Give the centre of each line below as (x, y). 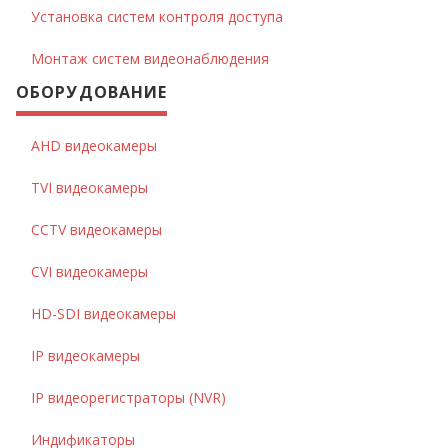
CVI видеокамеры (89, 271)
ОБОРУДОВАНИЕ (92, 92)
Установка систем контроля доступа (157, 16)
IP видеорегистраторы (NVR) (128, 397)
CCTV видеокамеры (96, 229)
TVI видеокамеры (89, 187)
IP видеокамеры (85, 355)
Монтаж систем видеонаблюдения (150, 58)
